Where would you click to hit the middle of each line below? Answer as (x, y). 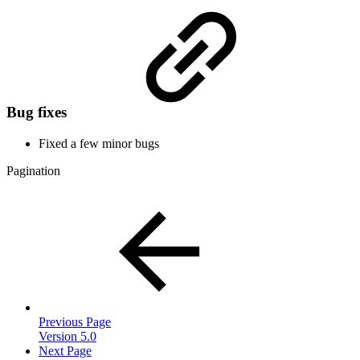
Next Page (65, 350)
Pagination (33, 170)
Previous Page (75, 321)
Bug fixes (39, 112)
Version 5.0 (67, 336)
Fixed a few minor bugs (99, 143)
